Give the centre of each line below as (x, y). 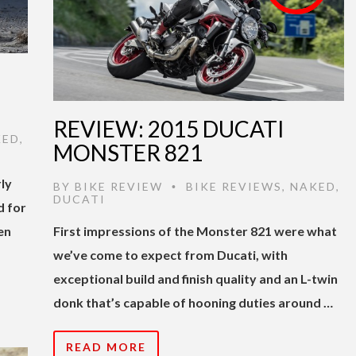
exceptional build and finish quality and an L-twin (195, 278)
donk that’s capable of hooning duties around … (193, 302)
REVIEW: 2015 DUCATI (169, 128)
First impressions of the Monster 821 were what (195, 230)
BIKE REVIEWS (234, 186)
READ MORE (106, 346)
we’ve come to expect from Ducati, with (170, 254)
